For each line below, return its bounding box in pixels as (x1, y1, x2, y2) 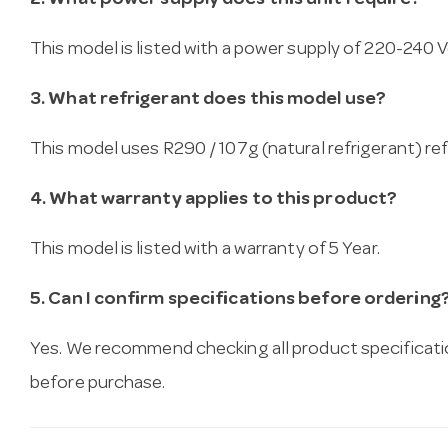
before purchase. (30, 374, 166, 394)
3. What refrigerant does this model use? (30, 90, 386, 110)
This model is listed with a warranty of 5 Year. (30, 240, 380, 260)
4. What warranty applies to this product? (30, 190, 398, 210)
